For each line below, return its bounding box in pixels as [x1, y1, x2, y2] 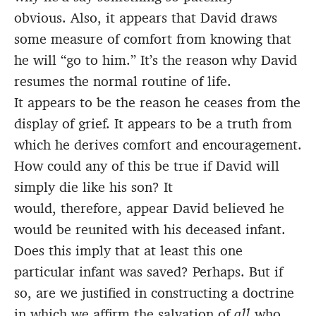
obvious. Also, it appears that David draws [14, 8, 277, 28]
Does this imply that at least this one [14, 241, 243, 260]
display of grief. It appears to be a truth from [14, 114, 292, 133]
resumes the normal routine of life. [14, 72, 231, 91]
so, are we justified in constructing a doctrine [14, 284, 294, 303]
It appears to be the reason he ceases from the [14, 93, 300, 112]
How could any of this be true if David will [14, 157, 279, 176]
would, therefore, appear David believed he [14, 199, 284, 218]
